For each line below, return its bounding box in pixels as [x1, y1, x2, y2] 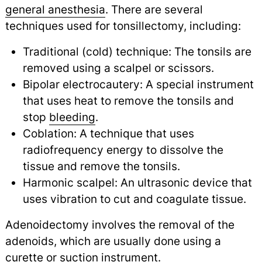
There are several [108, 2, 203, 17]
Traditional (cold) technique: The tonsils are [22, 44, 251, 59]
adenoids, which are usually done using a [5, 234, 221, 249]
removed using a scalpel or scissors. [22, 61, 214, 75]
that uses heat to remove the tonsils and [22, 94, 234, 108]
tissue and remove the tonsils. [22, 159, 180, 174]
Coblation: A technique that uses [22, 126, 194, 141]
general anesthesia [5, 2, 105, 17]
